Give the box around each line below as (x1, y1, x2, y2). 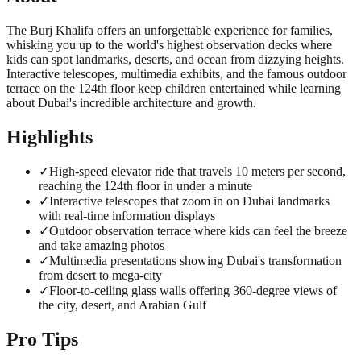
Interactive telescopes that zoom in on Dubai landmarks (49, 194, 330, 209)
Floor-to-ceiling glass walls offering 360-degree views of (49, 284, 337, 298)
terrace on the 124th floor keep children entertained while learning (6, 81, 341, 95)
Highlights (6, 126, 93, 147)
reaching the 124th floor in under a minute (39, 179, 252, 193)
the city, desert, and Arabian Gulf (39, 298, 206, 313)
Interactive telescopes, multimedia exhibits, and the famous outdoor (6, 66, 346, 81)
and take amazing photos (39, 239, 164, 253)
